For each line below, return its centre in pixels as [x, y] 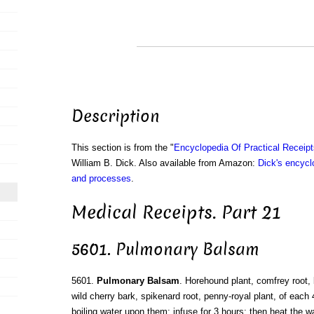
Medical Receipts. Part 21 [176, 212]
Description [115, 117]
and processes [101, 179]
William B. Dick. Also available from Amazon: [164, 163]
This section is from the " [122, 148]
